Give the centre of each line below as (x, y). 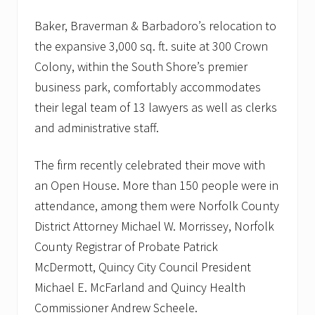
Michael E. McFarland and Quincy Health (140, 288)
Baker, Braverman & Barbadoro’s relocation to (155, 26)
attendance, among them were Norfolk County (157, 206)
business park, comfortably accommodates (148, 87)
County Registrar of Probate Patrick (126, 247)
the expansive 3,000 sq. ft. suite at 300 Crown (151, 46)
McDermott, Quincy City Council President (143, 267)
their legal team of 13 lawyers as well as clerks (156, 108)
